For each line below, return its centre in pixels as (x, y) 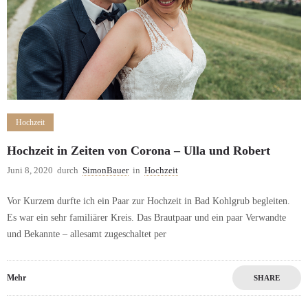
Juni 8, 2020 (30, 170)
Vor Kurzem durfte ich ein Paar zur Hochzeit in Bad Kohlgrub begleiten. (148, 201)
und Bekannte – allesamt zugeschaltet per (87, 234)
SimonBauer (106, 170)
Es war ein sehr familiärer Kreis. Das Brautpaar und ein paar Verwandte (146, 217)
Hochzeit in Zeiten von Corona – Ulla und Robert (139, 150)
